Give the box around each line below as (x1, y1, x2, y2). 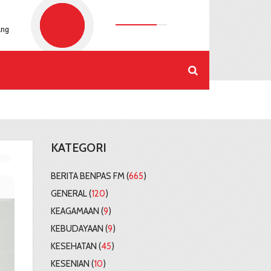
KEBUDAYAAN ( (50, 223, 108, 234)
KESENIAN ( (50, 258, 94, 269)
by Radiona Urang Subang (2, 62, 79, 68)
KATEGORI (50, 140, 106, 155)
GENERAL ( (50, 188, 91, 199)
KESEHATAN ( (50, 240, 101, 252)
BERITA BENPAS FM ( (50, 170, 129, 181)
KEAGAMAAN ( (50, 205, 103, 217)
